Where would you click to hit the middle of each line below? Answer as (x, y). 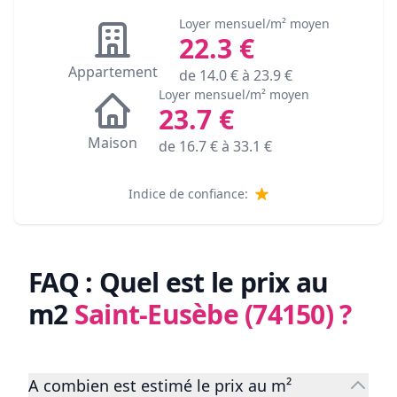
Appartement (113, 72)
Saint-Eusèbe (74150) (203, 315)
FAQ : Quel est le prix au (179, 283)
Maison (113, 143)
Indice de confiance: (188, 194)
